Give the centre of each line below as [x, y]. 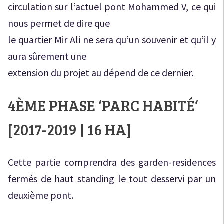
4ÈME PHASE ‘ [55, 105]
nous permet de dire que [59, 23]
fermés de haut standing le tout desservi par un [112, 178]
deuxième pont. [41, 195]
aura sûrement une [47, 56]
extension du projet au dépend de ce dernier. [101, 72]
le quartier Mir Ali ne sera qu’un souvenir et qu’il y [112, 39]
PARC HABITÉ [148, 105]
